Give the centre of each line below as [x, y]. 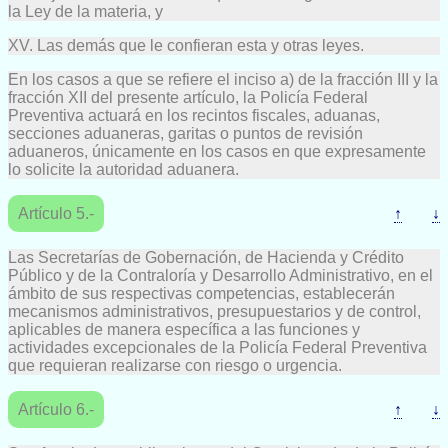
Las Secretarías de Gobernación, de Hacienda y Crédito [206, 257]
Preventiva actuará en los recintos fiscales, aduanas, [194, 115]
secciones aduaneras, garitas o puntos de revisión [185, 133]
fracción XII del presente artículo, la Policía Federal [188, 97]
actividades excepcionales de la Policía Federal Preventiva [217, 347]
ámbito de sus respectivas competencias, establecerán [201, 293]
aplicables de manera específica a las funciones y [184, 329]
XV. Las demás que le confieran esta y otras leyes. [186, 45]
